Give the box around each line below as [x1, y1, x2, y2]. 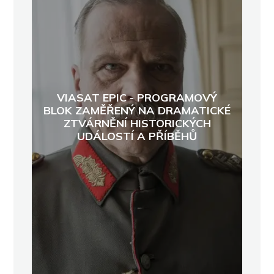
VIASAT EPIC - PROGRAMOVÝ [57, 90, 217, 105]
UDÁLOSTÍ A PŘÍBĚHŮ [77, 128, 197, 143]
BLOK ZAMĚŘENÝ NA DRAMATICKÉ [43, 103, 231, 117]
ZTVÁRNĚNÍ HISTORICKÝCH [63, 116, 211, 130]
